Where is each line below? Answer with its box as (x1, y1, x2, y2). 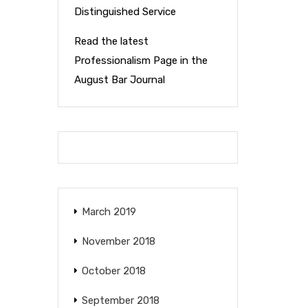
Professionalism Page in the (74, 54, 208, 67)
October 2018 (81, 265, 146, 277)
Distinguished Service (74, 5, 176, 18)
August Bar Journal (74, 74, 165, 86)
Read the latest (74, 35, 148, 47)
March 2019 (81, 206, 136, 218)
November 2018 (81, 235, 155, 247)
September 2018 (81, 294, 159, 307)
